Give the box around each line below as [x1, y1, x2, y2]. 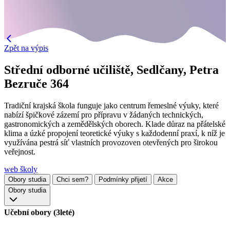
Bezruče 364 [4, 76, 69, 90]
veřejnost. [4, 147, 35, 156]
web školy [4, 164, 37, 174]
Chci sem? [56, 175, 88, 183]
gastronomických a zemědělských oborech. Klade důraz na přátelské [4, 119, 225, 128]
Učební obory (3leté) [4, 207, 74, 217]
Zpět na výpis [4, 43, 48, 52]
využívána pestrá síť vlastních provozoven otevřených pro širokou [4, 138, 218, 147]
